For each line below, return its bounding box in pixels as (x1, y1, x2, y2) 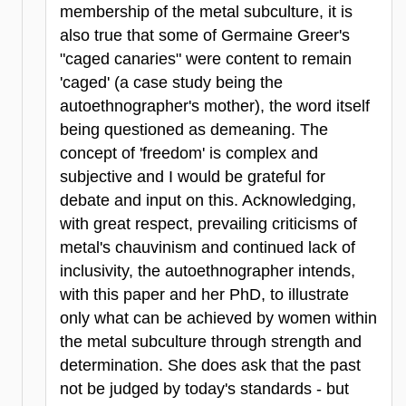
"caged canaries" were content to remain (60, 50, 352, 69)
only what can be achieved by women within (60, 309, 377, 328)
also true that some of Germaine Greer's (60, 26, 350, 45)
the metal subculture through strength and (60, 333, 362, 352)
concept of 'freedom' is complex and (60, 144, 318, 163)
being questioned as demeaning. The (60, 121, 328, 140)
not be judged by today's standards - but (60, 380, 349, 399)
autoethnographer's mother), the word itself (60, 97, 370, 116)
